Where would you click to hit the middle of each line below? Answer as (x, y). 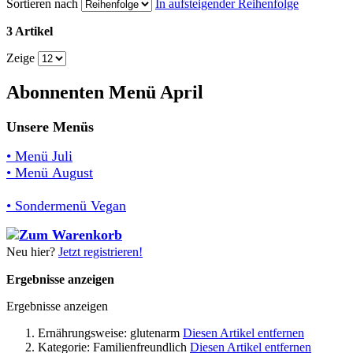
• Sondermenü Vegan (66, 206)
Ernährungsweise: (82, 333)
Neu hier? (32, 252)
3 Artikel (30, 32)
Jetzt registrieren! (100, 252)
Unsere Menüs (50, 127)
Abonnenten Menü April (105, 93)
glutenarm (155, 333)
